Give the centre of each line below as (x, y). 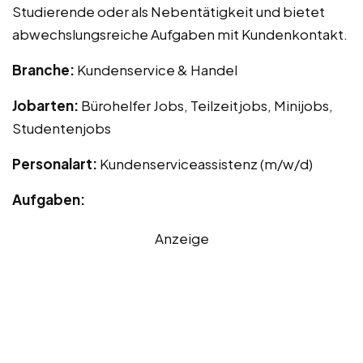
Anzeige (181, 238)
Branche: (45, 69)
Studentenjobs (62, 128)
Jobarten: (47, 105)
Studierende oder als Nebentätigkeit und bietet (169, 11)
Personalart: (56, 163)
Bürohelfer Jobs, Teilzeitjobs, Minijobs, (207, 105)
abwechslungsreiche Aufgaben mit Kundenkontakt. (180, 34)
